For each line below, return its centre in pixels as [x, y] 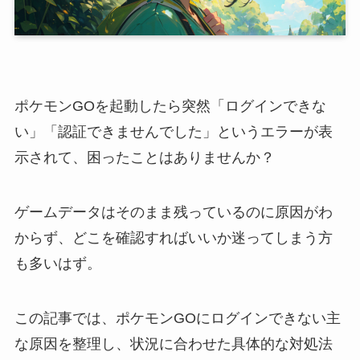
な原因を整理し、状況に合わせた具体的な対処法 [173, 344]
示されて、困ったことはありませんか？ [144, 157]
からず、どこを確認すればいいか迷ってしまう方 [173, 237]
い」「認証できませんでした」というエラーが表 [173, 131]
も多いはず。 [57, 263]
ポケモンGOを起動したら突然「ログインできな [170, 106]
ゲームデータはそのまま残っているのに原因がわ [173, 212]
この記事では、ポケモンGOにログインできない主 [177, 318]
